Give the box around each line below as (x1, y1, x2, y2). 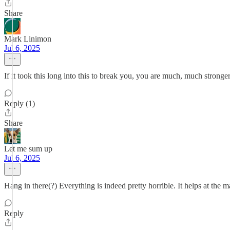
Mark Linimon (4, 34, 51, 43)
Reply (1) (4, 99, 35, 108)
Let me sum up (4, 144, 52, 153)
